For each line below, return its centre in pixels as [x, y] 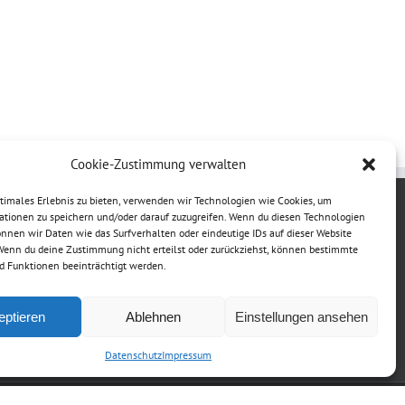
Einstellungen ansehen [301, 316]
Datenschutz [133, 355]
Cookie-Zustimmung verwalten [158, 164]
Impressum [186, 355]
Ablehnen [154, 316]
